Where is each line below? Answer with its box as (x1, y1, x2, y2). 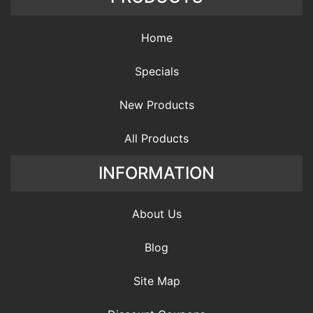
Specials (134, 64, 179, 78)
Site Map (133, 273, 180, 288)
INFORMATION (99, 162, 214, 183)
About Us (131, 206, 182, 221)
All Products (124, 131, 189, 145)
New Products (119, 97, 194, 112)
